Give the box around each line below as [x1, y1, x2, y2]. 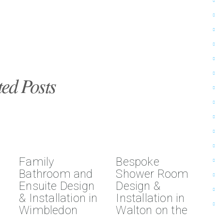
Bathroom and [19, 167, 93, 181]
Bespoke [116, 155, 159, 169]
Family [19, 155, 54, 169]
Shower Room [116, 167, 189, 181]
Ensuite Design [19, 179, 95, 193]
